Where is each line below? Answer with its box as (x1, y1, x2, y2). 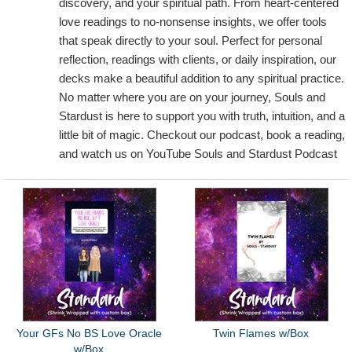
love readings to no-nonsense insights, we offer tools (59, 15, 327, 28)
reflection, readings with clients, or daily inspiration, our (59, 53, 336, 66)
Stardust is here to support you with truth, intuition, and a (59, 109, 345, 123)
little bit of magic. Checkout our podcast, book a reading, (59, 128, 345, 141)
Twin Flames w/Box (213, 327, 310, 339)
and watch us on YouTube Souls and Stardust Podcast (59, 147, 337, 160)
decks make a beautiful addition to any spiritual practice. (59, 71, 344, 85)
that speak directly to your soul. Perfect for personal (59, 34, 322, 47)
